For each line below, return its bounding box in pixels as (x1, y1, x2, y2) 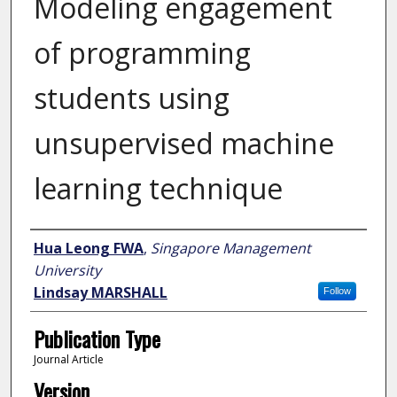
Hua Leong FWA (33, 238, 144, 259)
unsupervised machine (33, 124, 334, 163)
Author (29, 230, 82, 263)
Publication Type (33, 323, 160, 355)
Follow (323, 285, 351, 297)
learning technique (33, 169, 283, 208)
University (33, 261, 101, 281)
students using (33, 79, 230, 118)
